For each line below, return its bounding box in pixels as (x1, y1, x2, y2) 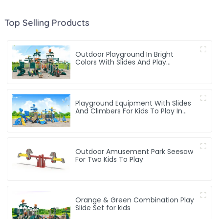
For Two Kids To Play (75, 154, 144, 165)
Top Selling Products (4, 17, 89, 29)
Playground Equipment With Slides (75, 98, 192, 108)
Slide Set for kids (75, 203, 131, 213)
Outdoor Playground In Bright (75, 49, 174, 60)
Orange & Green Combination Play (75, 195, 195, 205)
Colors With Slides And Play (75, 57, 167, 67)
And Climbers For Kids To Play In (75, 106, 183, 116)
